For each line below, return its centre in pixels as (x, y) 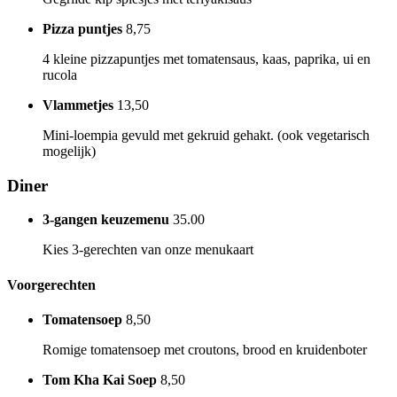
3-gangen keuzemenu (106, 220)
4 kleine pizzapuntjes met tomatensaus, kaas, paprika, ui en (206, 58)
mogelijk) (69, 151)
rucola (60, 74)
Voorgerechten (51, 284)
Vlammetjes (78, 105)
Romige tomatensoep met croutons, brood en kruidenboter (205, 349)
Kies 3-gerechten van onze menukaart (148, 250)
